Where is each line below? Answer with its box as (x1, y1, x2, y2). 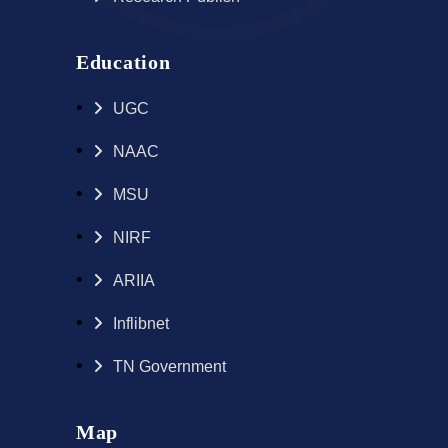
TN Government (113, 357, 226, 375)
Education (76, 50, 171, 73)
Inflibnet (113, 314, 169, 332)
